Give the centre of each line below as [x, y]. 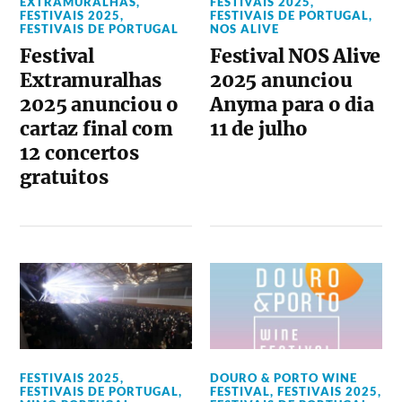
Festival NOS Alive [296, 56]
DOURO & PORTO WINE [284, 377]
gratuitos [64, 177]
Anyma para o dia [292, 104]
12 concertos [79, 153]
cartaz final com [97, 128]
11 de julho [259, 128]
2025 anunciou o [100, 104]
